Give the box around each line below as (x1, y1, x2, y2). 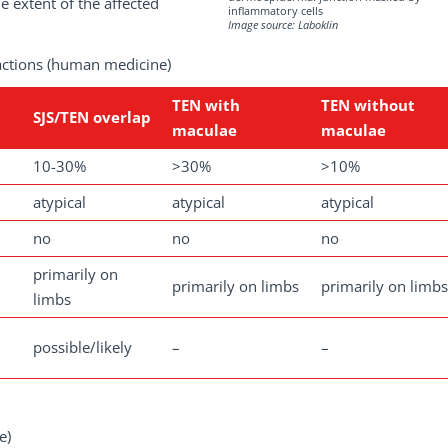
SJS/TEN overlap (33, 107, 151, 128)
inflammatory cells (227, 3, 323, 19)
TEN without (321, 95, 415, 116)
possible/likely (33, 337, 132, 358)
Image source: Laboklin (227, 17, 338, 33)
